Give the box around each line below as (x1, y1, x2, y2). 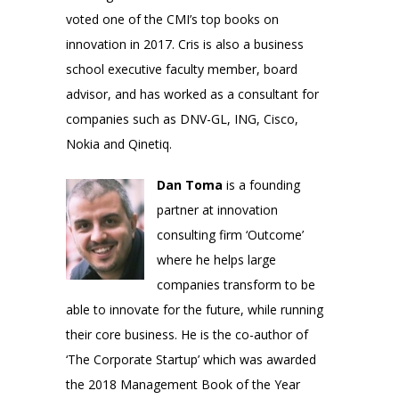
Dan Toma (157, 175, 223, 193)
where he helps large (157, 250, 276, 268)
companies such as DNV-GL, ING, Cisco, (66, 110, 298, 127)
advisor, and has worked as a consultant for (66, 85, 319, 102)
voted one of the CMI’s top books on (66, 10, 279, 28)
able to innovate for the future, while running (66, 300, 323, 318)
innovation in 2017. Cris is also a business (66, 35, 304, 53)
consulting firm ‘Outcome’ (157, 225, 304, 243)
